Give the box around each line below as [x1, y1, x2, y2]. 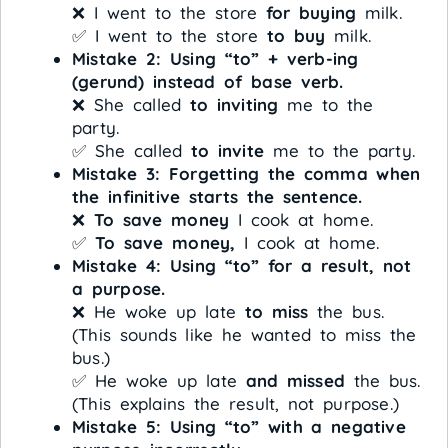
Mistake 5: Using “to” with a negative [72, 415, 406, 437]
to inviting [189, 93, 279, 115]
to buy [266, 24, 326, 46]
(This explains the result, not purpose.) [72, 392, 400, 414]
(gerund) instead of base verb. [72, 70, 344, 92]
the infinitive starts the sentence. [72, 185, 363, 207]
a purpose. [72, 277, 166, 299]
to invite [190, 139, 265, 161]
